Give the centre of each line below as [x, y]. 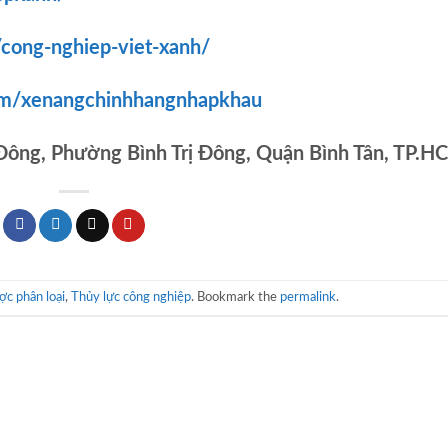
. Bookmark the [235, 296]
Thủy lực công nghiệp [130, 296]
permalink [307, 296]
